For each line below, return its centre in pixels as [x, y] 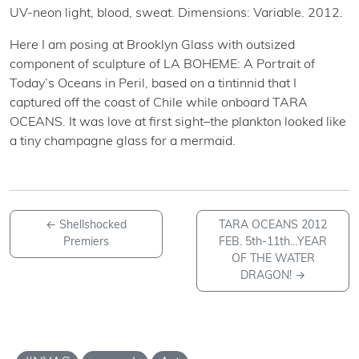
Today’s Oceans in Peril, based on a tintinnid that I [153, 84]
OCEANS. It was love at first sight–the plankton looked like [178, 122]
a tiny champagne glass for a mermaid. [123, 141]
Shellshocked [93, 225]
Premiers [86, 242]
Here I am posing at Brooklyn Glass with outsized [152, 45]
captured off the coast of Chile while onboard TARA [159, 103]
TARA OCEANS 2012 [273, 225]
